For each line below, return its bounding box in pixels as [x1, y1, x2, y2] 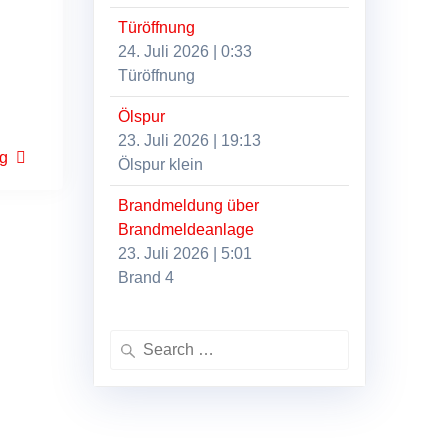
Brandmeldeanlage [118, 220, 255, 238]
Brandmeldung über [118, 196, 260, 214]
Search [109, 331, 157, 349]
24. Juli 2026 [118, 42, 210, 60]
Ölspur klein [118, 155, 204, 173]
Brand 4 [118, 268, 175, 286]
